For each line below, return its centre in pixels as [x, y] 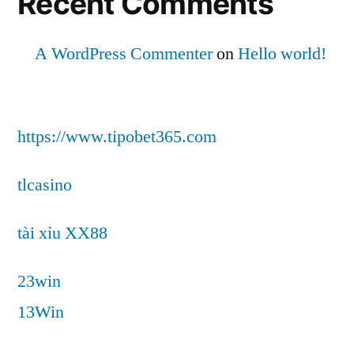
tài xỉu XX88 [62, 233]
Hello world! [282, 53]
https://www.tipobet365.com [117, 136]
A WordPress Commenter [124, 53]
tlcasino [45, 185]
